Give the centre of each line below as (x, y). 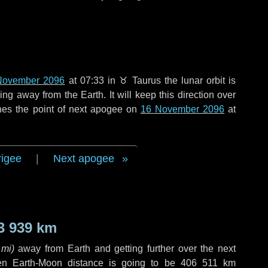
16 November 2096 (182, 109)
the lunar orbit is (198, 80)
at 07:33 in (92, 80)
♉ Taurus (140, 80)
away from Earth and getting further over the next (125, 249)
